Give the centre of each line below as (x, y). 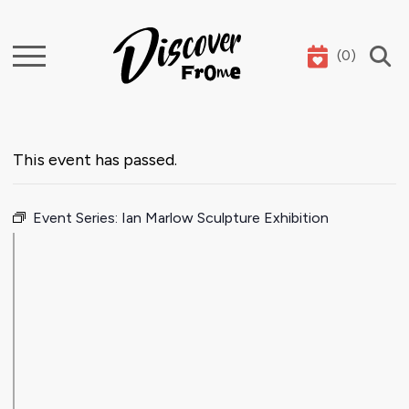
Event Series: (77, 218)
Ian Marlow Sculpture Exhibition (225, 218)
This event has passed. (95, 160)
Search (42, 57)
